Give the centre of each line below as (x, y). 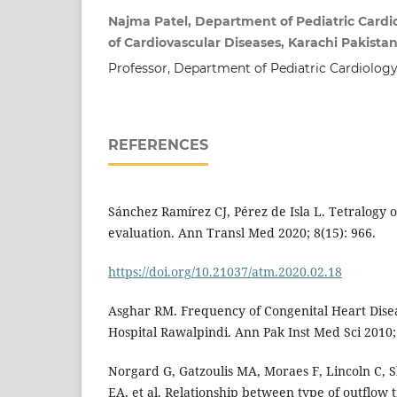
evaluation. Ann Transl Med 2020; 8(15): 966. (242, 233)
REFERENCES (158, 145)
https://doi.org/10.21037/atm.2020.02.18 (225, 272)
